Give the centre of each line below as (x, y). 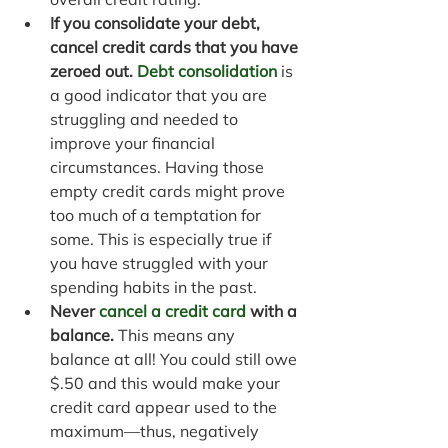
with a (273, 311)
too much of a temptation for (157, 215)
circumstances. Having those (159, 167)
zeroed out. (93, 71)
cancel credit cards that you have (176, 47)
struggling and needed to (146, 119)
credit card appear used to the (165, 407)
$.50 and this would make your (167, 383)
